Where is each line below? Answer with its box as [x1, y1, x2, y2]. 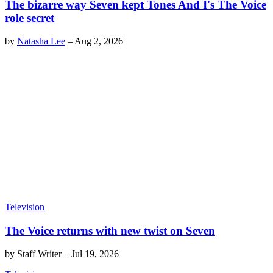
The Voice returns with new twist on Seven [5, 224, 215, 237]
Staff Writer [17, 249, 62, 260]
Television [5, 201, 44, 212]
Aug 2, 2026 [74, 36, 123, 47]
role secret [5, 11, 54, 24]
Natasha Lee [17, 36, 65, 47]
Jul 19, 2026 [71, 249, 119, 260]
